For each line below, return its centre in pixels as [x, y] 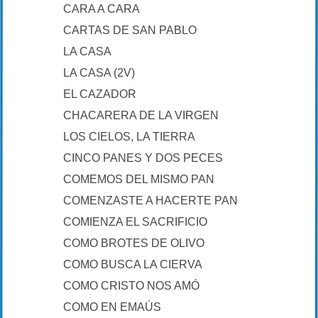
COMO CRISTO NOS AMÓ [131, 286]
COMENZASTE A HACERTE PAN [150, 201]
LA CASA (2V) [99, 73]
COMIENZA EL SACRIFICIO [135, 222]
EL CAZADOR [100, 94]
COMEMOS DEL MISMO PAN [139, 179]
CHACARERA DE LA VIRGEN [141, 115]
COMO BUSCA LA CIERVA [133, 264]
